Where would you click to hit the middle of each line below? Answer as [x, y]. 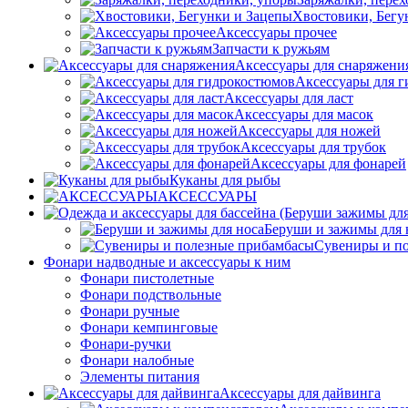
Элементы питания [140, 377]
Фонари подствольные [151, 295]
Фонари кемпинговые [149, 327]
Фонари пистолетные [147, 278]
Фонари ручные [130, 311]
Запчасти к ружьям [271, 49]
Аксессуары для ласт [289, 98]
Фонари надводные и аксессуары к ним [167, 262]
